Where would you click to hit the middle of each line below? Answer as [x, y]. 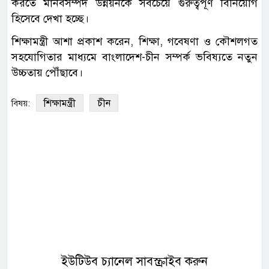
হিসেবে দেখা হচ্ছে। [50, 19]
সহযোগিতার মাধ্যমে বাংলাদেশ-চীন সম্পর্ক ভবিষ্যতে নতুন [134, 57]
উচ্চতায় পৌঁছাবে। [47, 73]
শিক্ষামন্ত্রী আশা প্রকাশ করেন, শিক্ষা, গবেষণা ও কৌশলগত [134, 42]
